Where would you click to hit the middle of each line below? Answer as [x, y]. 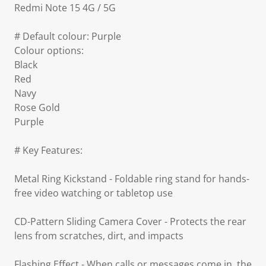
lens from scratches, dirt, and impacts [99, 236]
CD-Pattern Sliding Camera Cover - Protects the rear [130, 221]
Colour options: [49, 50]
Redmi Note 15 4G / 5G [65, 8]
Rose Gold [37, 107]
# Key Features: [48, 150]
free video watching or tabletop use [94, 193]
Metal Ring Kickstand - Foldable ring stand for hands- [132, 179]
